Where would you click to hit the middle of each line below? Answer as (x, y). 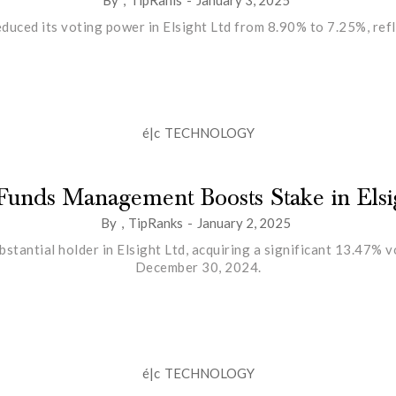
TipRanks (156, 222)
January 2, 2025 (244, 222)
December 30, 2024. (198, 267)
